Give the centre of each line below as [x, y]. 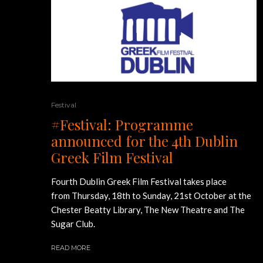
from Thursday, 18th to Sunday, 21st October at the [151, 196]
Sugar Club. [73, 224]
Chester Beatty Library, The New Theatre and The [148, 210]
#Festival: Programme [122, 125]
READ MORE [71, 248]
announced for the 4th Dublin [144, 141]
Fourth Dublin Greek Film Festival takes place [139, 182]
